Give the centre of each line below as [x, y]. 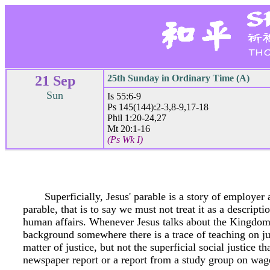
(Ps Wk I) [125, 140]
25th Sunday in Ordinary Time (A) [178, 78]
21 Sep [55, 81]
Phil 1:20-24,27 [137, 118]
